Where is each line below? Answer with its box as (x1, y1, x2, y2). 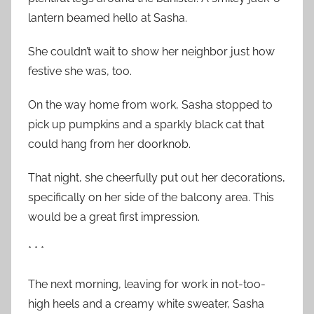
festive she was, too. (28, 64, 132, 78)
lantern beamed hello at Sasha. (28, 11, 187, 25)
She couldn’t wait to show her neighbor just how (28, 44, 275, 58)
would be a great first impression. (28, 210, 200, 224)
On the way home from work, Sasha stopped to (28, 97, 273, 111)
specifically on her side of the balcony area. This (28, 190, 274, 204)
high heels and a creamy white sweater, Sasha (28, 296, 264, 310)
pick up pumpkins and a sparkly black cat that (28, 117, 264, 131)
